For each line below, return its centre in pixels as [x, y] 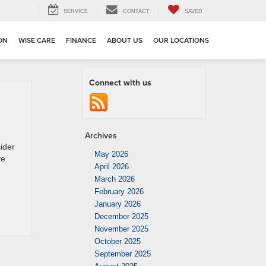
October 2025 [118, 241]
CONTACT [136, 12]
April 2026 [112, 167]
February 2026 [119, 191]
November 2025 [121, 229]
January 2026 [118, 204]
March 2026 [115, 179]
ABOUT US [125, 40]
